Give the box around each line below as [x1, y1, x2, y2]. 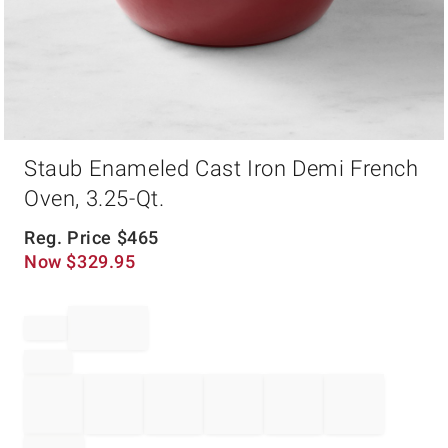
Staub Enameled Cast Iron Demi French [24, 156, 419, 181]
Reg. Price [24, 227, 117, 248]
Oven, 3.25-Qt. [24, 186, 165, 211]
